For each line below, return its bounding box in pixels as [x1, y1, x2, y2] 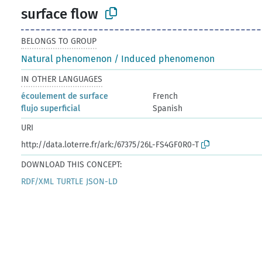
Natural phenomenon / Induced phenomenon [21, 53, 215, 64]
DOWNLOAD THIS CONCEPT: [21, 159, 122, 170]
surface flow [21, 5, 99, 22]
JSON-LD [86, 176, 118, 187]
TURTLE [57, 176, 84, 187]
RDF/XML [21, 176, 54, 187]
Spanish [153, 103, 183, 113]
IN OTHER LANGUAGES [21, 74, 103, 84]
